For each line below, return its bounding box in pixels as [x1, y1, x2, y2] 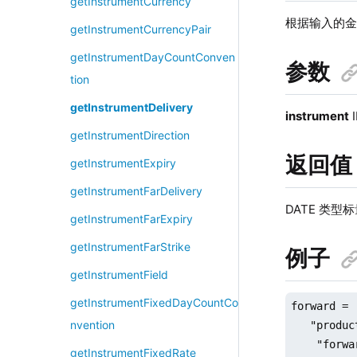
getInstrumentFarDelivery [69, 184, 202, 198]
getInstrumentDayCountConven [69, 50, 235, 64]
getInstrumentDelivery [69, 100, 193, 114]
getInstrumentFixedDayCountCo [69, 296, 238, 309]
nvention [69, 318, 115, 331]
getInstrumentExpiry [69, 156, 176, 170]
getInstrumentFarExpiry [69, 212, 193, 226]
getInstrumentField [69, 268, 168, 281]
